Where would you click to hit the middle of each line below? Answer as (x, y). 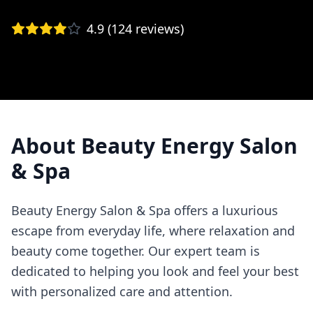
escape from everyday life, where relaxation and (153, 231)
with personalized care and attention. (122, 291)
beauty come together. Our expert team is (136, 251)
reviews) (158, 29)
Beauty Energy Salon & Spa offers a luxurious (145, 210)
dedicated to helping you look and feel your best (155, 271)
